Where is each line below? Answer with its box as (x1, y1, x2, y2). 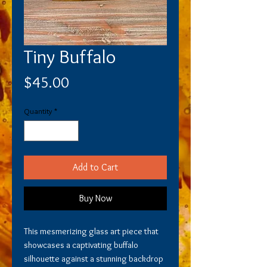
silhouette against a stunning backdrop (24, 253, 163, 265)
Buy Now (78, 193, 113, 204)
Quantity (24, 105, 52, 116)
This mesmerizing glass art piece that (24, 226, 159, 237)
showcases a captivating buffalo (24, 240, 138, 251)
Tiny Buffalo (24, 44, 116, 68)
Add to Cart (73, 162, 118, 173)
